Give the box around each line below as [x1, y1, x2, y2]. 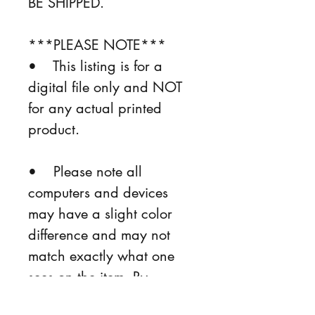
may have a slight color [28, 204, 176, 223]
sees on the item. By [28, 267, 152, 286]
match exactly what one [28, 246, 179, 265]
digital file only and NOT [28, 77, 186, 96]
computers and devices [28, 183, 172, 202]
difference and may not [28, 225, 174, 244]
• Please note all [28, 162, 146, 181]
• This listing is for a [28, 56, 167, 75]
